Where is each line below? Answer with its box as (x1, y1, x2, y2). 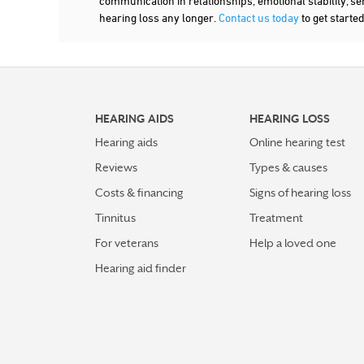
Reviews (95, 161, 137, 174)
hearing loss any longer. (99, 11, 219, 24)
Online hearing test (249, 136, 345, 149)
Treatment (249, 211, 303, 224)
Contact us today (219, 11, 299, 24)
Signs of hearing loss (249, 186, 351, 199)
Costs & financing (95, 186, 184, 199)
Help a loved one (249, 236, 336, 249)
